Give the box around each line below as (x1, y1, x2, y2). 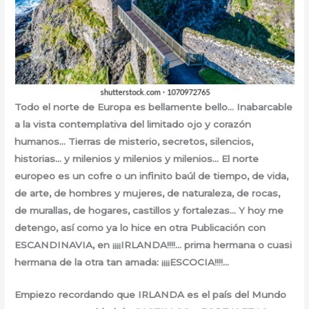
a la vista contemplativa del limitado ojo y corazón (14, 119, 252, 130)
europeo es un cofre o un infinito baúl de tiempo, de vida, (14, 170, 289, 182)
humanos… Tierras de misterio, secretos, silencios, (14, 136, 254, 148)
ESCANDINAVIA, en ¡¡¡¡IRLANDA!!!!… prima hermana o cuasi (14, 239, 292, 251)
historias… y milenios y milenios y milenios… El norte (14, 153, 259, 165)
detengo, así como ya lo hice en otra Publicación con (14, 222, 266, 234)
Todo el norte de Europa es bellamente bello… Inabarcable (14, 101, 293, 113)
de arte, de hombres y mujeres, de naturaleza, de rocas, (14, 188, 281, 199)
